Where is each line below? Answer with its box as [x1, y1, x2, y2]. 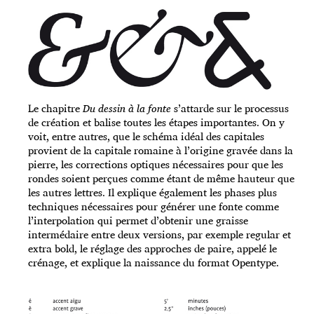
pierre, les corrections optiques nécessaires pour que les [28, 155, 283, 173]
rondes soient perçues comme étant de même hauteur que [28, 169, 294, 187]
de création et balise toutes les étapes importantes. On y [28, 113, 285, 131]
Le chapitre [28, 99, 83, 117]
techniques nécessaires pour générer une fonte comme [28, 197, 279, 215]
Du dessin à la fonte [83, 99, 171, 117]
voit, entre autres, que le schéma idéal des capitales [28, 127, 264, 145]
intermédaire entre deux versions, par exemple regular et [28, 225, 291, 243]
